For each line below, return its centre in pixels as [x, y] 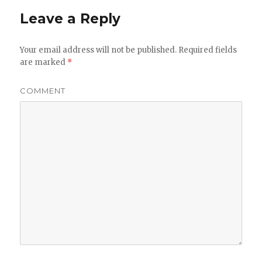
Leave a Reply [70, 19]
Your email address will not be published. [99, 50]
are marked [44, 63]
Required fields [207, 50]
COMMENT [43, 91]
